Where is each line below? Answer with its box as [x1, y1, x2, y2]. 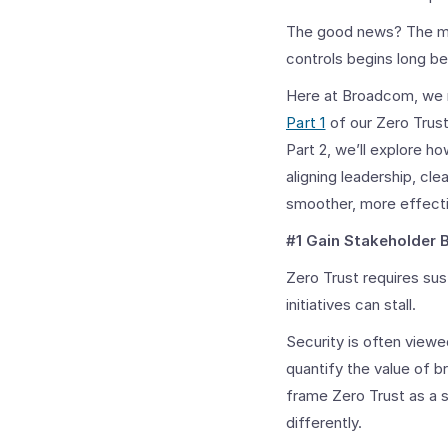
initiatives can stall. [286, 295, 416, 314]
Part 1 [286, 113, 326, 132]
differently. [286, 413, 362, 432]
